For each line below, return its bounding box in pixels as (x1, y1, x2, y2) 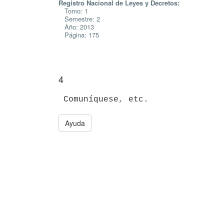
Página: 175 (58, 30, 99, 39)
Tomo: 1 (58, 6, 88, 15)
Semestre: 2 (58, 14, 100, 23)
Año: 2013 (58, 22, 94, 31)
